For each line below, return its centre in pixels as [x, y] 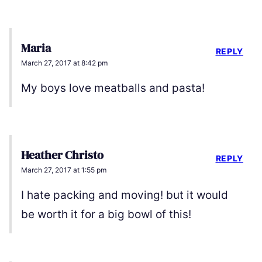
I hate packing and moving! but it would [125, 195]
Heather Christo [62, 155]
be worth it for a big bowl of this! [106, 215]
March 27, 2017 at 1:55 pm [64, 170]
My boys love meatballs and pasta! [113, 88]
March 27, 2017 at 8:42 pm [64, 63]
